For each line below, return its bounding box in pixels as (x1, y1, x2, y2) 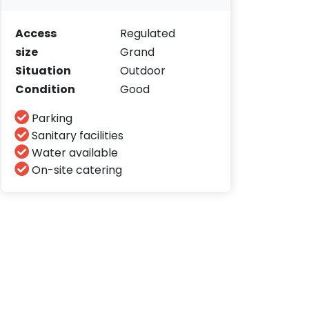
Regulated (120, 25, 176, 41)
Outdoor (120, 62, 166, 79)
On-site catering (29, 161, 123, 178)
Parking (29, 110, 73, 126)
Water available (29, 144, 119, 161)
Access (15, 25, 57, 41)
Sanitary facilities (29, 127, 124, 143)
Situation (15, 62, 72, 79)
